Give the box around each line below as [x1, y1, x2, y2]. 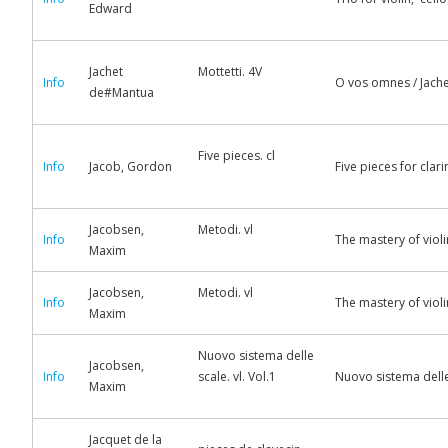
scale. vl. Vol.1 [198, 368, 276, 385]
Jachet [89, 63, 123, 80]
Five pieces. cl [198, 147, 275, 164]
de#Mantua [89, 84, 154, 101]
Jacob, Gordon [89, 158, 172, 175]
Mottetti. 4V [198, 63, 262, 80]
